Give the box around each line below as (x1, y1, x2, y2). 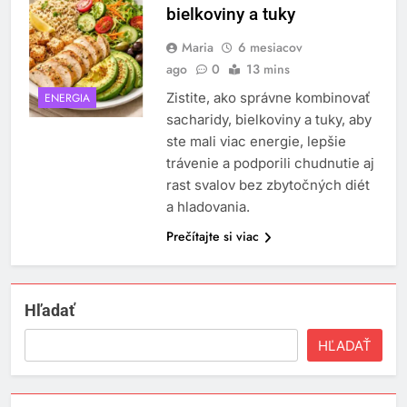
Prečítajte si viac (165, 227, 259, 246)
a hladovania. (165, 198, 250, 216)
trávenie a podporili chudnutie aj (165, 154, 374, 173)
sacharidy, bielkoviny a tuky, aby (165, 111, 372, 129)
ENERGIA (45, 89, 90, 106)
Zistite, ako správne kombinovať (165, 89, 371, 107)
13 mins (245, 60, 290, 79)
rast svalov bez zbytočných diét (165, 176, 370, 194)
